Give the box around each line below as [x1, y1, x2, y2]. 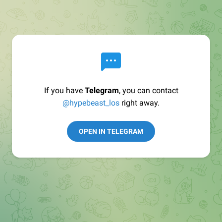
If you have [44, 86, 85, 95]
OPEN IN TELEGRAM [79, 127, 143, 135]
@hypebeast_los [62, 98, 119, 108]
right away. [119, 98, 160, 108]
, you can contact [118, 86, 178, 95]
